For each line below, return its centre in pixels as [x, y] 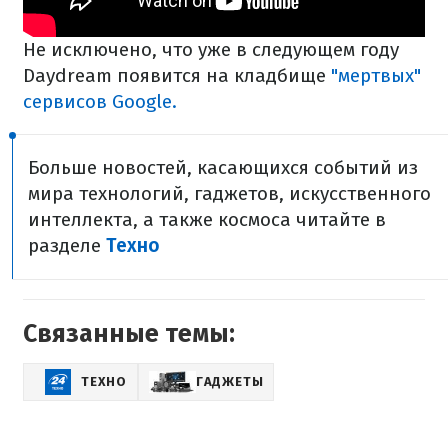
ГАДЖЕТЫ [229, 382]
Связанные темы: [129, 334]
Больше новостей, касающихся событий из [223, 168]
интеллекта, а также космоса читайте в [207, 220]
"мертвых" [373, 76]
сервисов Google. [100, 102]
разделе [67, 246]
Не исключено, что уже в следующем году [211, 50]
